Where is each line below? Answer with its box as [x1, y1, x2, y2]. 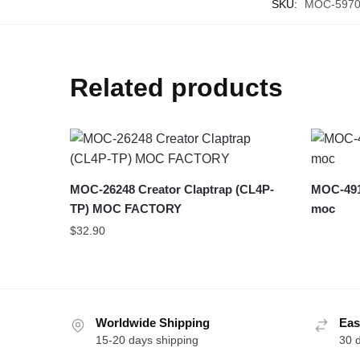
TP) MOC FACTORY [70, 202, 182, 216]
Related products [70, 73, 284, 103]
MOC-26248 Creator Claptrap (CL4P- [70, 182, 275, 197]
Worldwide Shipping [96, 316, 210, 330]
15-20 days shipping [96, 333, 198, 347]
